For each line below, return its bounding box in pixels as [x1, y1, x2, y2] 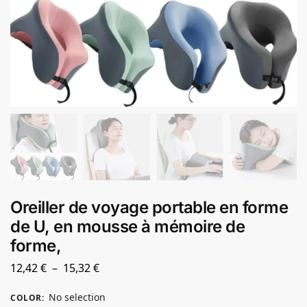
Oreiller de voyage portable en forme [10, 197, 288, 218]
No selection [48, 290, 106, 304]
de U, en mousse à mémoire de [10, 217, 245, 237]
